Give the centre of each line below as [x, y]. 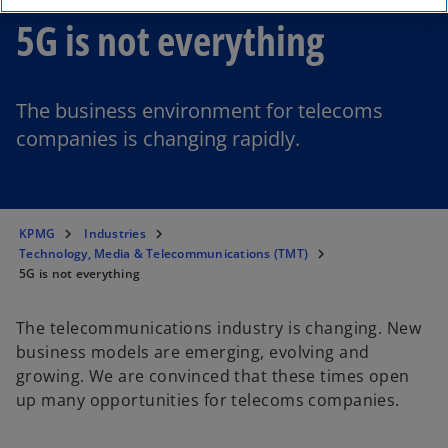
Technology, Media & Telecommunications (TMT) [163, 253]
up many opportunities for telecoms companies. [208, 400]
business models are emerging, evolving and [193, 352]
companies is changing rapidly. [158, 138]
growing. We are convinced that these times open [213, 376]
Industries [115, 233]
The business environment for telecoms [199, 110]
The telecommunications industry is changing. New [219, 328]
